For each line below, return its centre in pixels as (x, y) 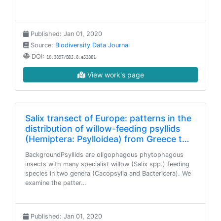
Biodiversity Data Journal (92, 45)
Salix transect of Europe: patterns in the (108, 118)
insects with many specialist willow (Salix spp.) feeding (107, 164)
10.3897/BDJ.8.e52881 (71, 57)
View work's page (114, 75)
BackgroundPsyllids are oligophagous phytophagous (104, 155)
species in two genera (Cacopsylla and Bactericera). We (108, 173)
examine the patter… (56, 183)
